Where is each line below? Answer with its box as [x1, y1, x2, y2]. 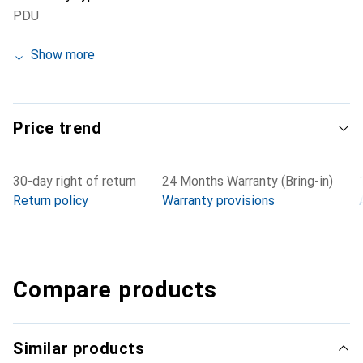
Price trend [13, 118, 102, 138]
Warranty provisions [162, 193, 275, 208]
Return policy [13, 193, 88, 208]
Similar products [13, 339, 145, 358]
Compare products [13, 276, 217, 303]
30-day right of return [13, 173, 136, 189]
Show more [31, 47, 95, 62]
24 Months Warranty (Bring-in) [162, 173, 333, 189]
